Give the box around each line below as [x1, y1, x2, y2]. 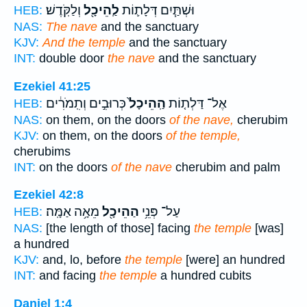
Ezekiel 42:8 [14, 188, 84, 202]
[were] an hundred [182, 253, 285, 267]
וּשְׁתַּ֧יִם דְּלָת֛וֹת [119, 3, 195, 19]
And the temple [42, 36, 125, 50]
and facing [36, 269, 99, 283]
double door [36, 51, 108, 66]
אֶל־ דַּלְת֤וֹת [166, 95, 227, 111]
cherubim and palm [172, 160, 280, 174]
